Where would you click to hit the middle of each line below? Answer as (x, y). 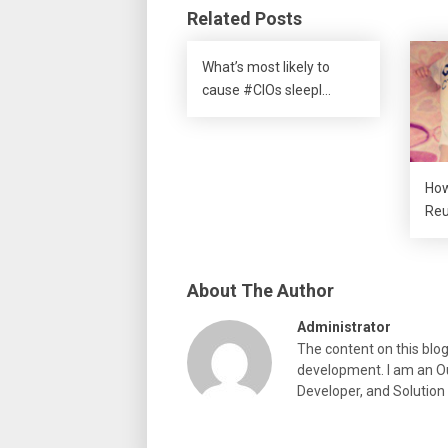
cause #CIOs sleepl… (266, 90)
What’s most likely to (266, 67)
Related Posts (244, 18)
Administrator (344, 326)
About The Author (260, 290)
